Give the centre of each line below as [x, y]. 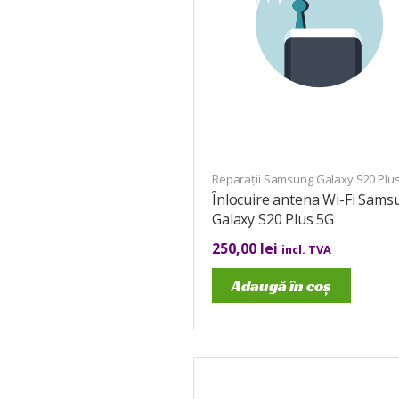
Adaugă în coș [281, 285]
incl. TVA [306, 249]
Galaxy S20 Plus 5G [273, 219]
